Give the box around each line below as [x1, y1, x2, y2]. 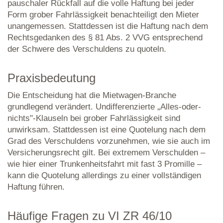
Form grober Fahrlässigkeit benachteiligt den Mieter [7, 10, 199, 19]
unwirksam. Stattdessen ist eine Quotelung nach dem [7, 125, 206, 134]
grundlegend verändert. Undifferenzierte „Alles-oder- [7, 102, 201, 111]
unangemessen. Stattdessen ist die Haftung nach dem [7, 21, 208, 31]
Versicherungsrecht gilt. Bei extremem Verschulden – [7, 148, 205, 157]
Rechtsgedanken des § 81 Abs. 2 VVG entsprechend [7, 33, 203, 42]
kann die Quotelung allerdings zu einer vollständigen [7, 171, 201, 180]
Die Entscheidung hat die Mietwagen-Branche [7, 91, 176, 100]
